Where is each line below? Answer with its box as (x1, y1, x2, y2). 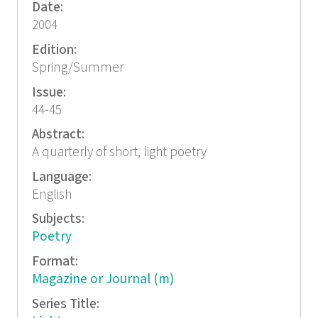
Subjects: (31, 210, 87, 229)
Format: (31, 252, 81, 270)
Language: (31, 168, 94, 186)
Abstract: (31, 126, 87, 144)
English (31, 185, 72, 204)
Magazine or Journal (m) (31, 270, 174, 288)
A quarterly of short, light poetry (31, 143, 207, 162)
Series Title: (31, 295, 102, 313)
